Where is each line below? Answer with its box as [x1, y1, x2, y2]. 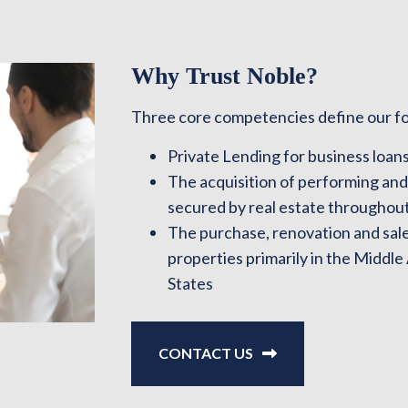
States [168, 273, 213, 293]
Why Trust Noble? [131, 63, 318, 89]
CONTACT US [158, 344, 253, 362]
